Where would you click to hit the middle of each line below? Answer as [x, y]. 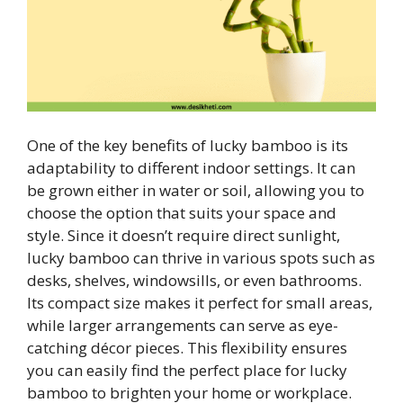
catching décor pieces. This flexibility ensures [187, 348]
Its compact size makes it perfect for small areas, [200, 303]
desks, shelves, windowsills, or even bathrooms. [194, 281]
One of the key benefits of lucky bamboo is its [188, 146]
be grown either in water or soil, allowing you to [196, 191]
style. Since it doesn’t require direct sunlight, [184, 236]
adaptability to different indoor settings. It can [191, 168]
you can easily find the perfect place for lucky [187, 371]
